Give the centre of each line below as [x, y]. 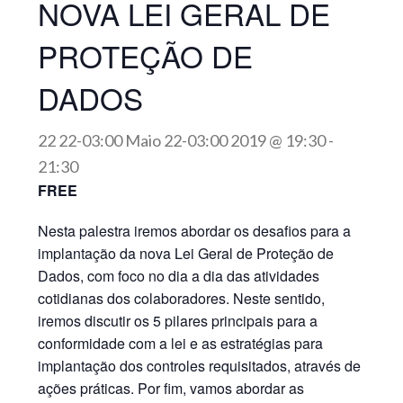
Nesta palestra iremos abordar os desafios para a [195, 231]
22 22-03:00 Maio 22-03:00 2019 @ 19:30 [182, 140]
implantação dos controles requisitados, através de [200, 366]
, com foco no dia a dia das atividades [200, 276]
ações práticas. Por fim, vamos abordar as [171, 388]
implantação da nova [107, 253]
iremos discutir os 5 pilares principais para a [178, 321]
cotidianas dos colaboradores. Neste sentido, [182, 298]
